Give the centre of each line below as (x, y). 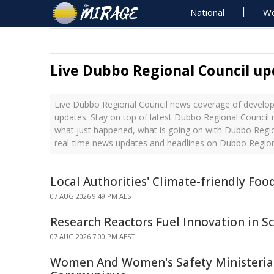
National (208, 12)
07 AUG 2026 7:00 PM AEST (93, 236)
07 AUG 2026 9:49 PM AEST (93, 196)
